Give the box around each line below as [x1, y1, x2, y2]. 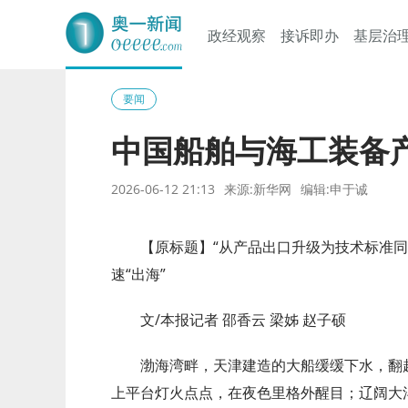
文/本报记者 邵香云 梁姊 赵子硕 [140, 310, 346, 330]
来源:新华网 [224, 180, 291, 198]
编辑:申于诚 [301, 180, 368, 198]
